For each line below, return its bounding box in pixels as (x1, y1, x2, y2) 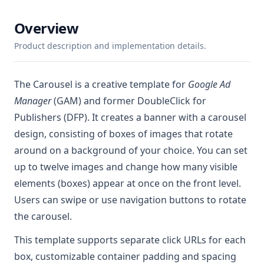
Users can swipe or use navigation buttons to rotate (14, 193, 246, 207)
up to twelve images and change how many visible (14, 160, 237, 174)
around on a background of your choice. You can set (14, 144, 247, 157)
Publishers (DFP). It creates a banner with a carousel (14, 111, 246, 124)
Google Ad (188, 78, 230, 91)
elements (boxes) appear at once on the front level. (14, 177, 241, 190)
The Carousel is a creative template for (14, 78, 188, 91)
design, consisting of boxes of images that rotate (14, 127, 233, 141)
